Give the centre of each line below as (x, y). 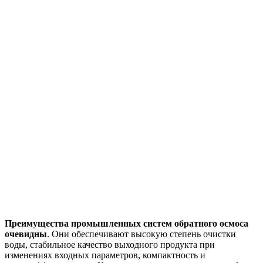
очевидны (26, 234)
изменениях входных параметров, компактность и (105, 255)
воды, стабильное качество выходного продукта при (110, 244)
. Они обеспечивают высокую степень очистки (141, 234)
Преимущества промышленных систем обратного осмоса (127, 223)
